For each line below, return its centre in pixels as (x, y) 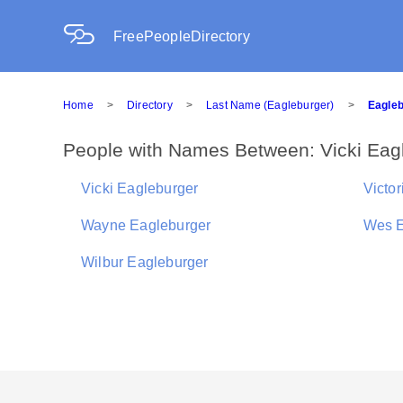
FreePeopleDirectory (182, 36)
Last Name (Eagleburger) (270, 105)
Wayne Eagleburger (146, 225)
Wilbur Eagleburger (145, 262)
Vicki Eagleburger (140, 188)
